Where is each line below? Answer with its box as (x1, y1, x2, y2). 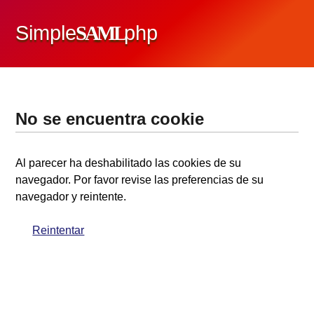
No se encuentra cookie (15, 109, 205, 128)
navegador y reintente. (15, 191, 127, 203)
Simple (15, 22, 77, 44)
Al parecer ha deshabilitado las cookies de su (15, 157, 242, 169)
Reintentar (32, 224, 85, 236)
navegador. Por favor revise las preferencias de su (15, 174, 264, 186)
